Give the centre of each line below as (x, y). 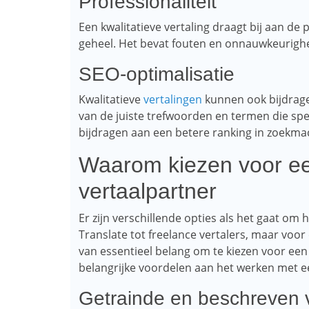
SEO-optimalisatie (157, 74)
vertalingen (173, 99)
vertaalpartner (148, 191)
